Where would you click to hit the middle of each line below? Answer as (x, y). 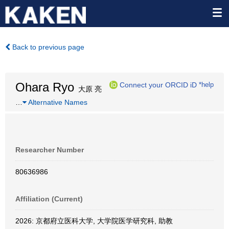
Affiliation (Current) (49, 199)
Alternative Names (57, 102)
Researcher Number (50, 150)
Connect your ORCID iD (158, 85)
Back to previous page (47, 47)
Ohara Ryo (45, 87)
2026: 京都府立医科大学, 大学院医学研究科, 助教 (94, 221)
